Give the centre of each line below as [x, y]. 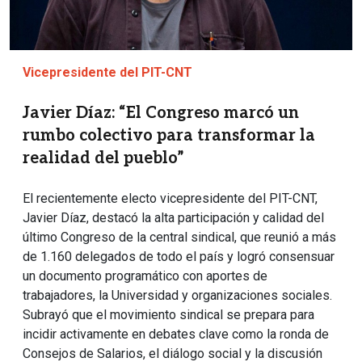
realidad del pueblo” [103, 158]
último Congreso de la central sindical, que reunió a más [179, 237]
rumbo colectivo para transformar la [169, 135]
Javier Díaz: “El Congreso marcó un [161, 113]
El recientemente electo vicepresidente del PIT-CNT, [170, 198]
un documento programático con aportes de [145, 276]
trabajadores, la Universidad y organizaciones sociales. [177, 295]
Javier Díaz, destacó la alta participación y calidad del [173, 217]
